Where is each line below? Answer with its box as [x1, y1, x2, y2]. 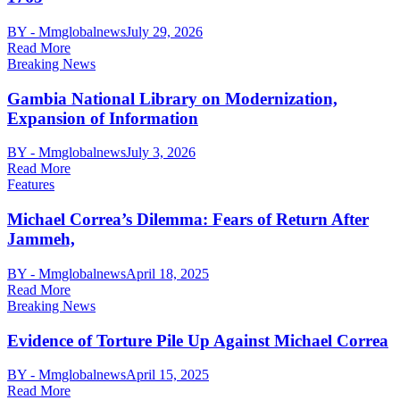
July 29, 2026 [126, 23, 203, 39]
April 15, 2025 [126, 367, 209, 383]
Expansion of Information [7, 108, 198, 128]
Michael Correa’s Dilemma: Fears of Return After [7, 210, 369, 229]
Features [7, 177, 54, 193]
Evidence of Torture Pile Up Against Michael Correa [7, 330, 388, 350]
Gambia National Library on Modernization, [7, 88, 337, 108]
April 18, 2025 [126, 265, 209, 281]
